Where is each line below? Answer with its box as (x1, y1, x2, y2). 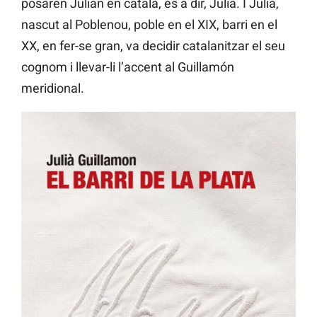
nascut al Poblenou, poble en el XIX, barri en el (21, 17, 277, 33)
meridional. (21, 81, 84, 96)
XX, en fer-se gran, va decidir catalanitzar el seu (21, 38, 285, 54)
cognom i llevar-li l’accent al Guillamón (21, 59, 234, 75)
